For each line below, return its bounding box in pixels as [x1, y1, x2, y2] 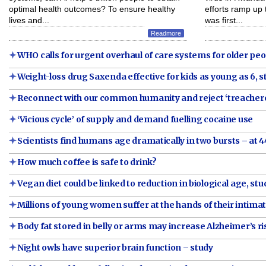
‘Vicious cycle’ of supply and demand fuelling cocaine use [17, 114, 254, 125]
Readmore [151, 30, 181, 37]
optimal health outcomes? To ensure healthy [9, 4, 175, 14]
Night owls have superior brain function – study [17, 242, 213, 253]
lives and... [9, 15, 49, 25]
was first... [205, 15, 243, 25]
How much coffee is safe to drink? [17, 157, 157, 167]
